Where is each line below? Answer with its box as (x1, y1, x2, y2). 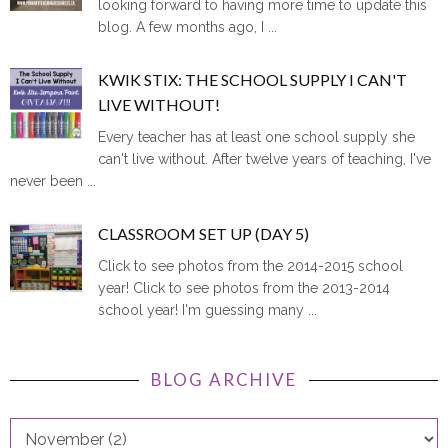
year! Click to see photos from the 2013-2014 (98, 273, 391, 290)
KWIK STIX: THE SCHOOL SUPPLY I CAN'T (98, 62, 408, 82)
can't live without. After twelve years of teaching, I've (98, 144, 432, 161)
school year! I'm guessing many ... (98, 295, 318, 312)
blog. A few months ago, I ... (98, 11, 278, 28)
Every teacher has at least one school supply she (98, 122, 416, 139)
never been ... (10, 166, 96, 183)
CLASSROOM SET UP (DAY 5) (98, 217, 310, 237)
